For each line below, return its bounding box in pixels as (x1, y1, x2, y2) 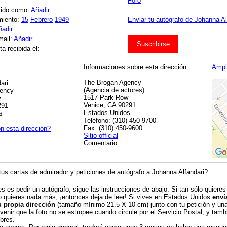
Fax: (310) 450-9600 (84, 124, 142, 132)
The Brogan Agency (84, 78, 141, 86)
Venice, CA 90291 (84, 101, 136, 109)
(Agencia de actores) (84, 86, 144, 94)
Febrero (30, 16, 53, 24)
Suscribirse (136, 40, 170, 48)
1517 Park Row (84, 93, 128, 101)
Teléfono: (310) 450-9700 (84, 116, 156, 124)
